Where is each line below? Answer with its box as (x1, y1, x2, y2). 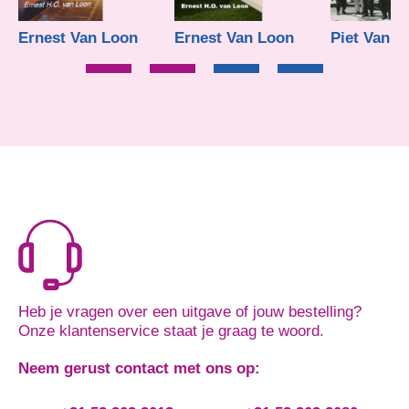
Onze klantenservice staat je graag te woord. (18, 322, 324, 341)
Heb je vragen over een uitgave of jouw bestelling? (18, 303, 362, 321)
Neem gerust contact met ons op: (18, 360, 260, 378)
